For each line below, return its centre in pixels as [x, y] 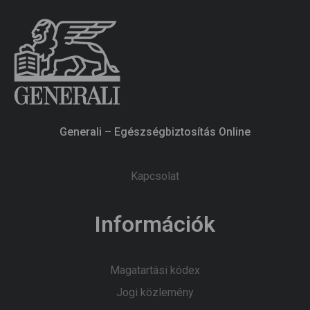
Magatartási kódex [155, 270]
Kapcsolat [155, 176]
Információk [155, 224]
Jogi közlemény [155, 292]
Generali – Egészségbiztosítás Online [155, 131]
